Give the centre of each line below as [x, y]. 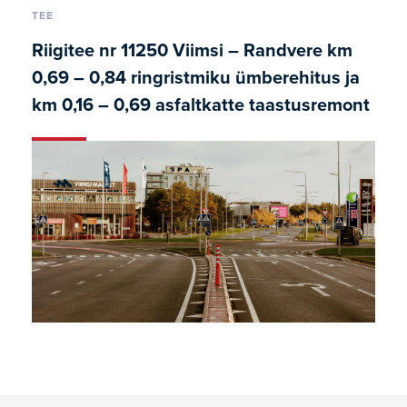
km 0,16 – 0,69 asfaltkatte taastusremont [201, 105]
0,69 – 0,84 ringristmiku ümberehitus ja [196, 78]
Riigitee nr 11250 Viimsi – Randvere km [192, 51]
